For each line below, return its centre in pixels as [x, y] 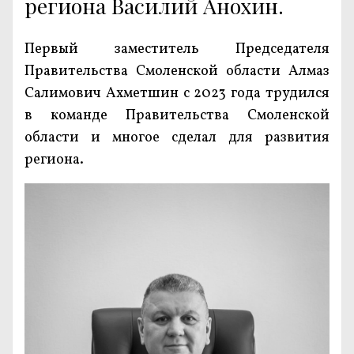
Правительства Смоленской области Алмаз [177, 71]
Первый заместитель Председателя [177, 49]
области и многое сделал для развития [177, 137]
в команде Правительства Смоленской [177, 115]
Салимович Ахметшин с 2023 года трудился [177, 93]
